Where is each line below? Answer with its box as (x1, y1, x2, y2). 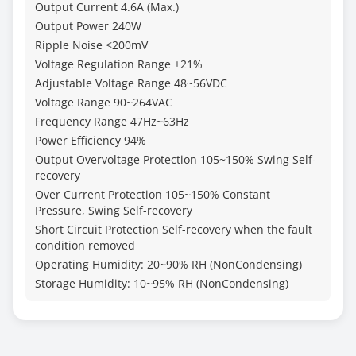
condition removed (35, 238, 135, 253)
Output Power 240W (35, 18, 141, 33)
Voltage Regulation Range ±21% (35, 56, 203, 72)
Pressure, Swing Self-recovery (35, 203, 192, 218)
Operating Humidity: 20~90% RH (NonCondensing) (35, 257, 302, 272)
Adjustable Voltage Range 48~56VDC (35, 75, 227, 91)
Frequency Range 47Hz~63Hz (35, 114, 189, 129)
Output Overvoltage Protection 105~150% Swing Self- (35, 152, 316, 167)
